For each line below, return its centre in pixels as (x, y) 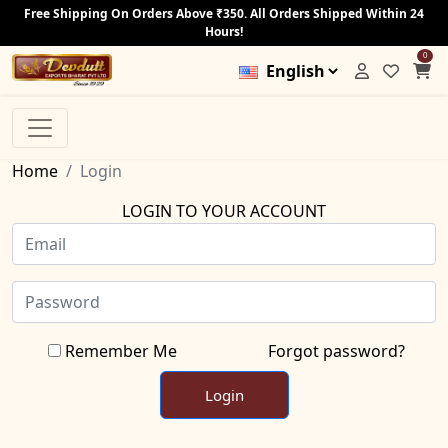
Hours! (224, 31)
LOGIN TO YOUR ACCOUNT (224, 211)
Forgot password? (336, 351)
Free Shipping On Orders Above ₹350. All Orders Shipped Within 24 (224, 13)
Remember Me (120, 351)
